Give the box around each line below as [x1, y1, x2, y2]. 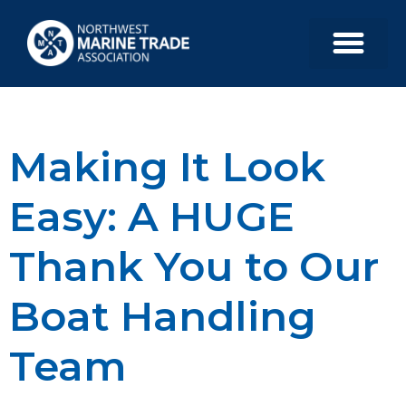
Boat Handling [9, 290, 316, 341]
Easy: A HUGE [9, 190, 295, 241]
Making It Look [9, 140, 325, 191]
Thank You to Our [9, 240, 379, 291]
